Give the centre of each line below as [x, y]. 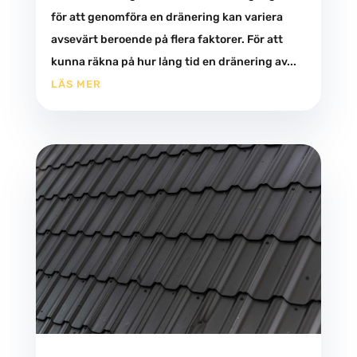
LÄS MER [76, 84]
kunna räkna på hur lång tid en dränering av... [173, 62]
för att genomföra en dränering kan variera [167, 18]
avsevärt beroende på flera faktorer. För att [167, 40]
